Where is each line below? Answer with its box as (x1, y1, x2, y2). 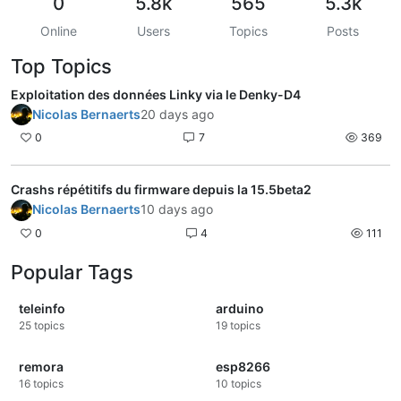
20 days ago (141, 107, 214, 123)
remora (19, 358, 64, 374)
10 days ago (141, 201, 213, 218)
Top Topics (11, 55, 112, 79)
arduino (216, 300, 264, 316)
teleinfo (19, 300, 65, 316)
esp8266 (216, 358, 270, 374)
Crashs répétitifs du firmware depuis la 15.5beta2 (11, 182, 311, 198)
